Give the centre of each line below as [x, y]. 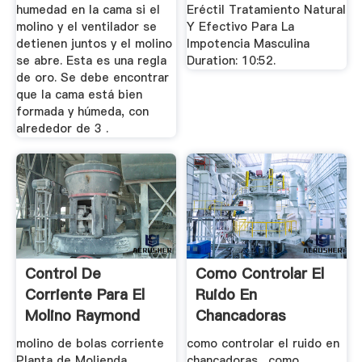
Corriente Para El [84, 294]
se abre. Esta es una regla [91, 61]
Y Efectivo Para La [241, 27]
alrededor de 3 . [62, 129]
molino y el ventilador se [86, 27]
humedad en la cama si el [88, 10]
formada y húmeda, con [82, 112]
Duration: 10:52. [232, 61]
